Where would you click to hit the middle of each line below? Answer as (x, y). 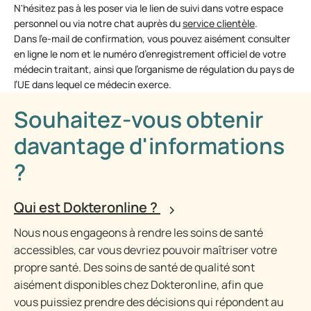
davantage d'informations (149, 146)
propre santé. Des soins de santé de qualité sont (134, 267)
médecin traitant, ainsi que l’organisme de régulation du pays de (154, 69)
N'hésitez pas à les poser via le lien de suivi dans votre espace (149, 8)
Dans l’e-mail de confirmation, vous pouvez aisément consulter (152, 39)
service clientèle (219, 23)
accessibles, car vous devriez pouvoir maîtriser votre (145, 250)
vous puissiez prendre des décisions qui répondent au (149, 302)
